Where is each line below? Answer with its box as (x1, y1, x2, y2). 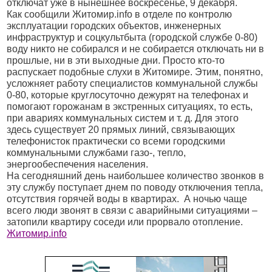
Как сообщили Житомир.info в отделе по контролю (7, 9, 233, 19)
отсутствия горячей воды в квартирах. (7, 194, 182, 204)
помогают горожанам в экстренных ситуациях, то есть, (7, 101, 253, 112)
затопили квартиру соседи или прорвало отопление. (7, 217, 243, 227)
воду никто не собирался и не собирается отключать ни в (7, 44, 265, 54)
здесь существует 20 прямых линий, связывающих (7, 124, 236, 135)
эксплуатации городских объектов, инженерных (7, 21, 222, 31)
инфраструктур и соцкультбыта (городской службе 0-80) (7, 32, 258, 42)
